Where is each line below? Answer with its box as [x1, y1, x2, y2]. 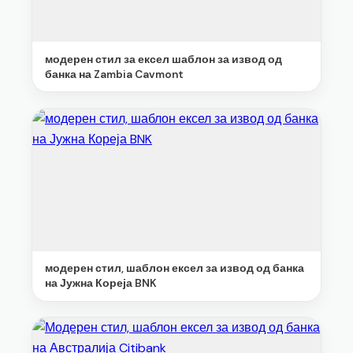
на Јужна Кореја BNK [45, 277, 157, 291]
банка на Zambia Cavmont [45, 67, 184, 81]
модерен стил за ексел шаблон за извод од [45, 52, 282, 66]
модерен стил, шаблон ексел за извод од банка [45, 262, 304, 276]
